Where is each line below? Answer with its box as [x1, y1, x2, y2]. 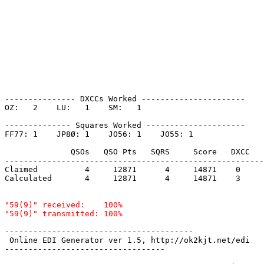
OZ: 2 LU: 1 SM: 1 [5, 103, 160, 112]
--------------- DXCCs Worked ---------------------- [5, 94, 245, 103]
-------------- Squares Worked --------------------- [5, 120, 245, 130]
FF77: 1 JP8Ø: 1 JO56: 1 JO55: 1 [5, 129, 212, 138]
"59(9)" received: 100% [5, 200, 123, 209]
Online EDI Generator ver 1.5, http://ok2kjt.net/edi [5, 235, 255, 245]
